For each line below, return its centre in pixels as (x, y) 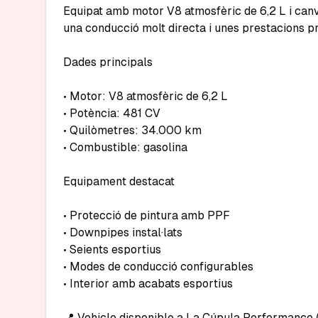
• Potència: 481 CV (112, 113)
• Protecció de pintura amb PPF (147, 215)
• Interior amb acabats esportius (148, 283)
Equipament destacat (119, 181)
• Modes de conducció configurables (158, 266)
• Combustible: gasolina (125, 147)
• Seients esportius (112, 249)
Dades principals (108, 62)
